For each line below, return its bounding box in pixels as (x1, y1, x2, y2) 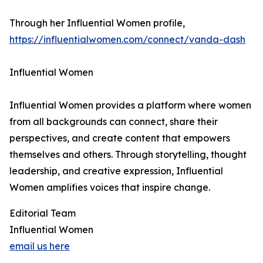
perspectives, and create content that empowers (9, 132, 230, 144)
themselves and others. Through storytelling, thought (9, 149, 247, 160)
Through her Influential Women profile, (9, 17, 185, 29)
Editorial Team (9, 207, 76, 219)
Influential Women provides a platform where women (9, 99, 251, 111)
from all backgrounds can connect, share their (9, 116, 218, 127)
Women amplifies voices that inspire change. (9, 181, 210, 193)
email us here (9, 240, 70, 252)
